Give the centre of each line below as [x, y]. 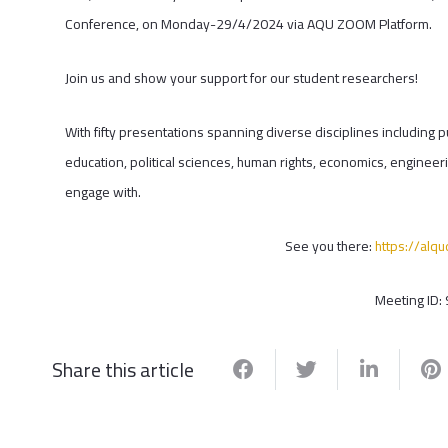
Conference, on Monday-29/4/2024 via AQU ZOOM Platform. [248, 24]
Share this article [123, 369]
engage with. [102, 192]
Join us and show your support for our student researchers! [241, 78]
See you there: [330, 246]
